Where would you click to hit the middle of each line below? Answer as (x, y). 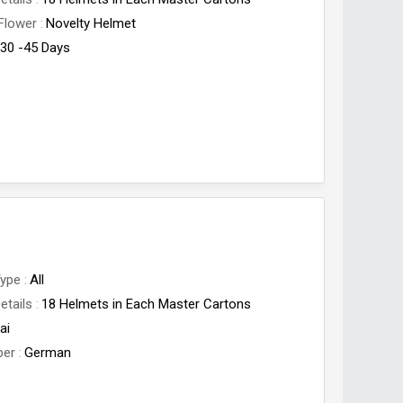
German (48, 353)
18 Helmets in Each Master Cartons (147, 304)
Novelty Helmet (91, 23)
